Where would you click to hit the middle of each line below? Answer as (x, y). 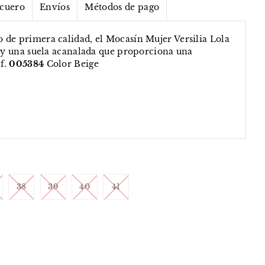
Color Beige (73, 64)
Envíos (55, 7)
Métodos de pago (122, 7)
